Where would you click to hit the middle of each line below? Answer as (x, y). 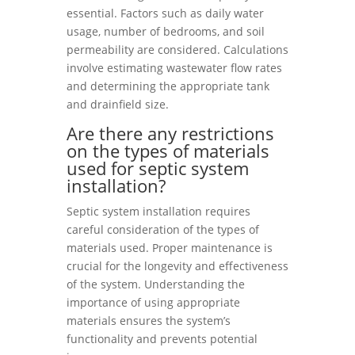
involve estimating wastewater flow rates (174, 68)
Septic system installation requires (158, 211)
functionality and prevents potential (162, 339)
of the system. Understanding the (156, 284)
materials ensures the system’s (149, 321)
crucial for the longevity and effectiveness (177, 266)
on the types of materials (168, 151)
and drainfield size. (118, 104)
